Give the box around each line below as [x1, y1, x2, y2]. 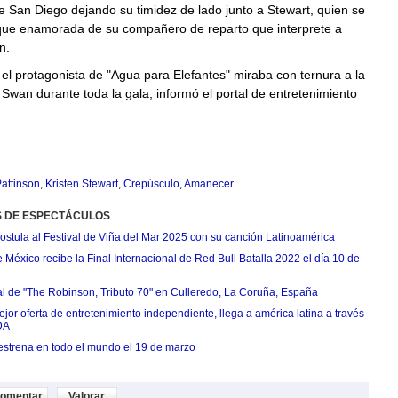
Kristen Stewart [44, 178, 118, 190]
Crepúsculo [123, 178, 179, 190]
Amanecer [183, 178, 234, 190]
